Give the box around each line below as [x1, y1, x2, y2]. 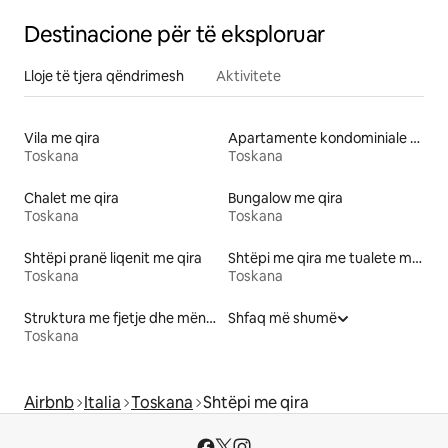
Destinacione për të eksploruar [24, 20, 325, 50]
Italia [84, 392, 121, 414]
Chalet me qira [24, 189, 119, 208]
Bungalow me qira [228, 189, 343, 208]
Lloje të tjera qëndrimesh [24, 67, 184, 86]
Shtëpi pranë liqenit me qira [24, 249, 202, 268]
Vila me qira [24, 129, 100, 148]
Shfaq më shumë [228, 309, 337, 328]
